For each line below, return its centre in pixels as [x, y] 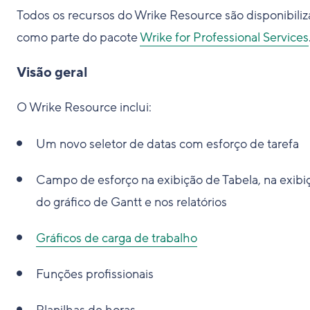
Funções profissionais [95, 274]
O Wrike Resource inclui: [84, 107]
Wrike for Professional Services [224, 37]
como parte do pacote [78, 37]
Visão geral [52, 73]
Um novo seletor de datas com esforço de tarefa [167, 144]
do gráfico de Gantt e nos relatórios [131, 202]
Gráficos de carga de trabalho [117, 238]
